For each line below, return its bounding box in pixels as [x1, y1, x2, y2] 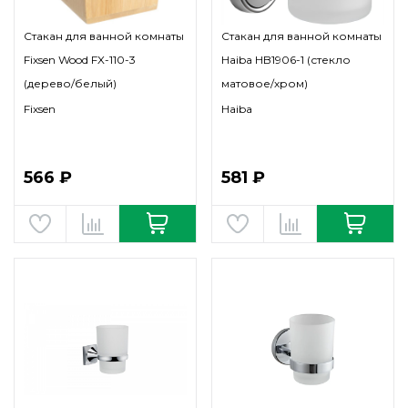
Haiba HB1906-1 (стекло [221, 53, 351, 66]
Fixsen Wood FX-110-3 [24, 53, 136, 66]
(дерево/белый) [24, 76, 117, 90]
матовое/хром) [221, 76, 308, 90]
